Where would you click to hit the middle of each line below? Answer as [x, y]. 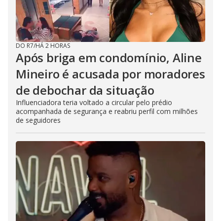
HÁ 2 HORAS [53, 46]
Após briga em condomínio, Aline [109, 57]
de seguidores [38, 120]
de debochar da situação [85, 90]
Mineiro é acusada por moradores [110, 74]
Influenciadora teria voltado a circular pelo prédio [94, 102]
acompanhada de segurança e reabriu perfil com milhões [107, 111]
